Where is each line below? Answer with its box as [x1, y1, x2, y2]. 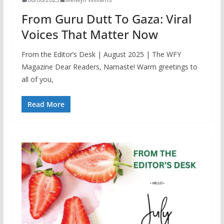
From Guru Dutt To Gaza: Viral [21, 10, 191, 27]
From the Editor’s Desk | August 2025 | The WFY [21, 49, 181, 59]
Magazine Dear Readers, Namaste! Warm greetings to [21, 61, 197, 71]
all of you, [21, 74, 53, 84]
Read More [27, 99, 64, 109]
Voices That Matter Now [21, 25, 158, 42]
